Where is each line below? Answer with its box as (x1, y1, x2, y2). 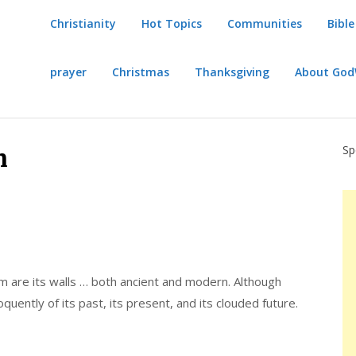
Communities (227, 16, 303, 32)
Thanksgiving (195, 64, 270, 79)
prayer (50, 64, 87, 79)
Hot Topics (141, 16, 203, 32)
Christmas (112, 64, 170, 79)
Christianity (50, 16, 117, 32)
